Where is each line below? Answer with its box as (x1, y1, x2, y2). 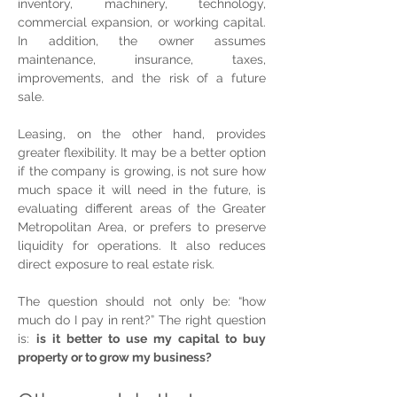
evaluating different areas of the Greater (18, 201, 266, 215)
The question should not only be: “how (18, 294, 266, 308)
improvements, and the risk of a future (18, 71, 266, 85)
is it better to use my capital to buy (36, 331, 266, 346)
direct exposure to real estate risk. (18, 257, 214, 271)
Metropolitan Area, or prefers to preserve (18, 220, 266, 234)
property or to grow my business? (18, 350, 212, 364)
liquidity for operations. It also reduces (18, 238, 266, 253)
